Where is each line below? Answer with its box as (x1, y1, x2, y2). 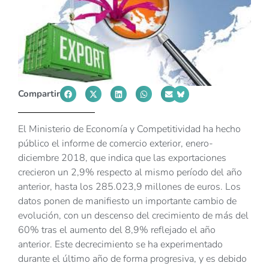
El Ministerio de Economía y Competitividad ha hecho (18, 122, 241, 136)
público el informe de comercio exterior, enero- (18, 137, 213, 151)
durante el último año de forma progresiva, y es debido (18, 252, 247, 266)
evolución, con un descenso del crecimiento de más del (18, 209, 249, 223)
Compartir (18, 88, 60, 100)
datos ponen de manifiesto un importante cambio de (18, 195, 237, 208)
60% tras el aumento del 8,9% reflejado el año (18, 223, 216, 237)
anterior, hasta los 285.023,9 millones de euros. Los (18, 180, 241, 194)
